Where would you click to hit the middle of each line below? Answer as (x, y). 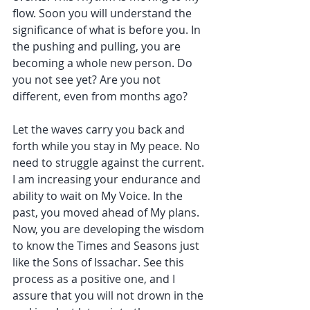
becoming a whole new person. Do (104, 63)
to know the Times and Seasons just (107, 246)
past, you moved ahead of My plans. (107, 213)
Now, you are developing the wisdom (110, 229)
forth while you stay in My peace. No (108, 146)
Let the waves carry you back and (100, 130)
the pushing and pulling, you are (98, 47)
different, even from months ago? (100, 97)
